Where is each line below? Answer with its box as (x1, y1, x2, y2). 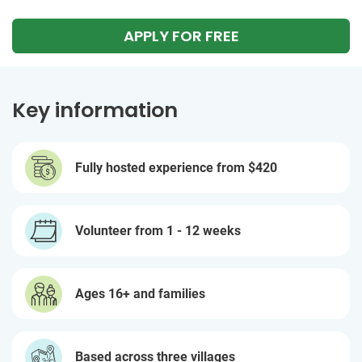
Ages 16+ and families (75, 285, 205, 301)
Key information (12, 96, 178, 124)
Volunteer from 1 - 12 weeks (75, 222, 241, 238)
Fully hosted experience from (75, 159, 248, 175)
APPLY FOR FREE (123, 26, 239, 46)
